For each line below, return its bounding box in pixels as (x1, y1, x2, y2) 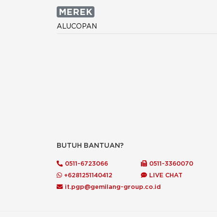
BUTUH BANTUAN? (57, 141, 124, 150)
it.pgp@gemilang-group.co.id (65, 183, 161, 191)
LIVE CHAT (147, 171, 183, 179)
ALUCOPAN (57, 22, 97, 31)
